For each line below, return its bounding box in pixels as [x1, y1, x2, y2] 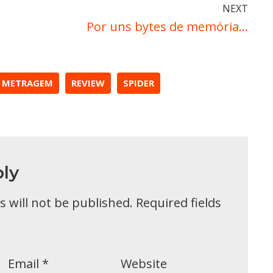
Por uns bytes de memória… [87, 18, 248, 35]
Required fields [136, 194, 221, 211]
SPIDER [123, 77, 154, 89]
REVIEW [71, 77, 105, 89]
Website [120, 255, 167, 272]
